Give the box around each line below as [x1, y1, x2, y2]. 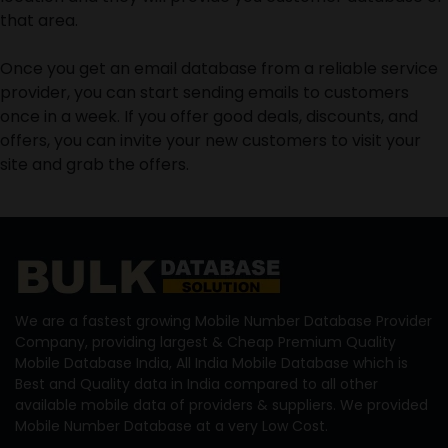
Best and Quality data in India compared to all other [15, 373, 378, 394]
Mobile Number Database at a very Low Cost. [15, 415, 328, 436]
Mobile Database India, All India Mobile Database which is [15, 352, 408, 373]
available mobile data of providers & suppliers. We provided [15, 394, 428, 415]
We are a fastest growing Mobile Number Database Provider [15, 310, 432, 331]
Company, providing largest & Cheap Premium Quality [15, 331, 396, 352]
